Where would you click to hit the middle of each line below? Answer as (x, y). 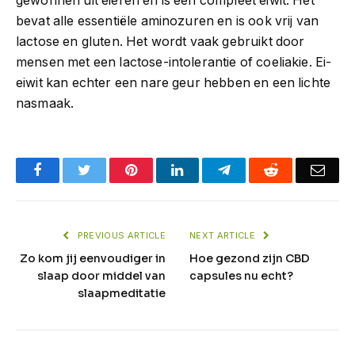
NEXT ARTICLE (224, 235)
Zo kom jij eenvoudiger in (93, 258)
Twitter (111, 169)
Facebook (69, 169)
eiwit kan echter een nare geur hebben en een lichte (174, 82)
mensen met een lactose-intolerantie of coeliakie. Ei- (174, 62)
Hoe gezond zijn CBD (250, 258)
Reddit (296, 169)
